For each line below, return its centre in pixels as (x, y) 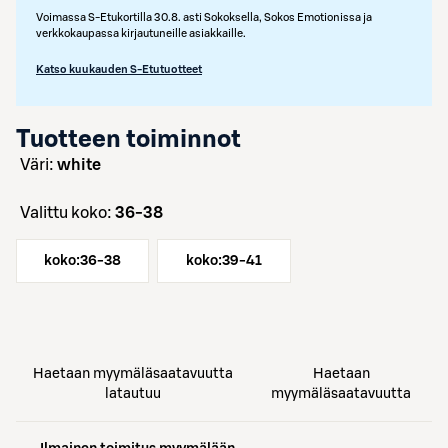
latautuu (133, 394)
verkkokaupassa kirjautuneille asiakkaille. (141, 33)
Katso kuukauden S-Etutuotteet (119, 69)
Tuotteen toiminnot (128, 140)
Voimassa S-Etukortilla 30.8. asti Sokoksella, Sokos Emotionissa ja (204, 17)
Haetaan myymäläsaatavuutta (133, 374)
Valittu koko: (72, 213)
